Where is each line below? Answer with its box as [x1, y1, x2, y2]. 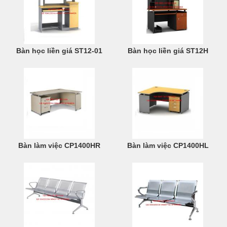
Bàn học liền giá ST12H [127, 47, 208, 55]
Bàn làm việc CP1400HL [127, 141, 209, 149]
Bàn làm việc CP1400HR [18, 141, 100, 149]
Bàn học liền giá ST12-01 [16, 47, 102, 55]
